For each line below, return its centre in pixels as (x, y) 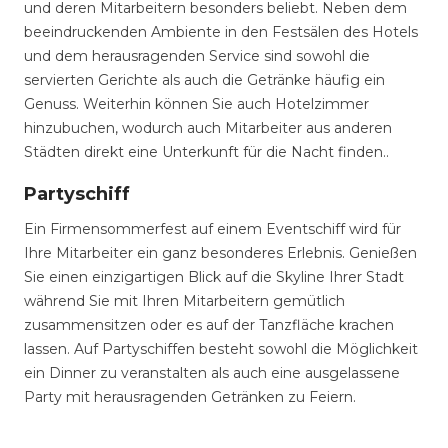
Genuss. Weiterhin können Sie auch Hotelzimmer (196, 104)
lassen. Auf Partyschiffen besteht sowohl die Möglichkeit (221, 349)
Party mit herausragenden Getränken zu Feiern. (192, 397)
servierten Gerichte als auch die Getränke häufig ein (204, 80)
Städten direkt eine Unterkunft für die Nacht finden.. (206, 152)
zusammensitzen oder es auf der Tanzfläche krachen (209, 325)
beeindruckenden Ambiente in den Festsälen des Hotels (221, 32)
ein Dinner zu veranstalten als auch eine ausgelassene (212, 373)
